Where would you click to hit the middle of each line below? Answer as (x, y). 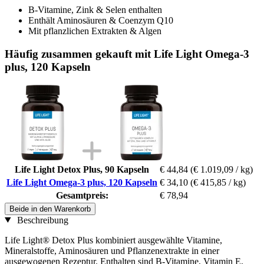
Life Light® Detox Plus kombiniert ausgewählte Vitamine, (113, 240)
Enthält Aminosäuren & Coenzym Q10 (101, 21)
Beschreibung (41, 220)
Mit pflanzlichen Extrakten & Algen (95, 31)
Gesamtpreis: (82, 195)
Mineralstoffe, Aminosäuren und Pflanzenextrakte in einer (112, 250)
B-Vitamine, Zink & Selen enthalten (95, 10)
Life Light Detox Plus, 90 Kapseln (82, 169)
